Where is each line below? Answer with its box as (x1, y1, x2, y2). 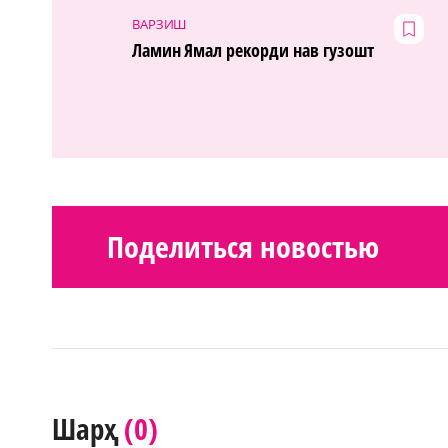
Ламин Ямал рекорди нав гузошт (131, 38, 375, 63)
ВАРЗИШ (131, 15, 187, 34)
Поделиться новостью (107, 225, 379, 267)
